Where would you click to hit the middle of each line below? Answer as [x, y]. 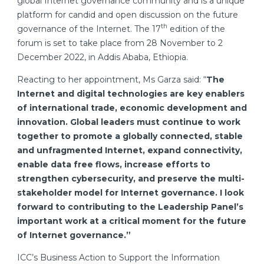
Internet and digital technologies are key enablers [131, 93]
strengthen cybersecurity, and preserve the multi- [131, 178]
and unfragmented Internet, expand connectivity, [130, 150]
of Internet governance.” [74, 235]
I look [232, 192]
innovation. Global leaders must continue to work [129, 122]
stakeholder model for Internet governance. [117, 192]
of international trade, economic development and [132, 108]
